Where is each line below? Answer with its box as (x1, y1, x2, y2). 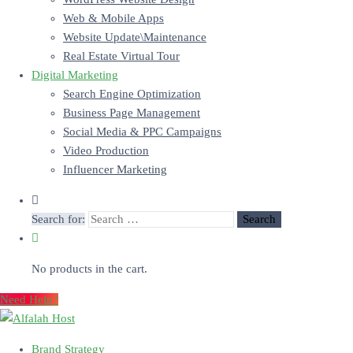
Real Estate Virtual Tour (63, 50, 180, 62)
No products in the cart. (32, 262, 147, 275)
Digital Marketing (32, 69, 118, 81)
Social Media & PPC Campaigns (63, 125, 221, 138)
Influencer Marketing (63, 163, 167, 176)
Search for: (32, 213, 85, 225)
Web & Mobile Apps (63, 12, 164, 24)
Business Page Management (63, 106, 200, 119)
